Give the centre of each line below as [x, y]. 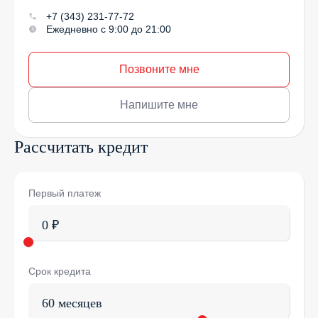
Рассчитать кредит [81, 147]
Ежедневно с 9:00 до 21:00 [109, 29]
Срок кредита [60, 271]
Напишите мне [159, 105]
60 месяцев [72, 303]
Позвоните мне [159, 69]
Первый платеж [65, 193]
